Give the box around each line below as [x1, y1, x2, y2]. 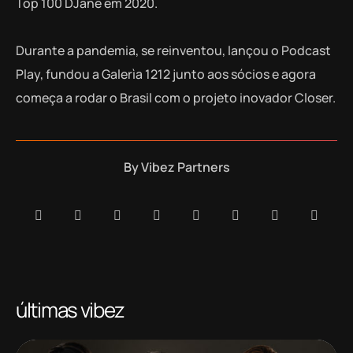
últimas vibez [16, 295, 125, 324]
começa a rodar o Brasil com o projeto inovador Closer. [16, 88, 336, 106]
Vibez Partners [140, 158, 230, 176]
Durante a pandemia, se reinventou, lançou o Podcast [16, 41, 331, 59]
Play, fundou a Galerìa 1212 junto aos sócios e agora [16, 65, 316, 83]
